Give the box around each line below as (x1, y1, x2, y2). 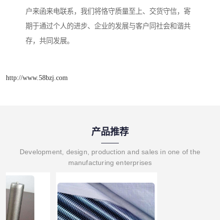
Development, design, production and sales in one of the (19, 147, 200, 156)
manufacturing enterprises (68, 158, 152, 166)
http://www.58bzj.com (6, 73, 68, 82)
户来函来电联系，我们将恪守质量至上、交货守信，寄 (26, 7, 191, 16)
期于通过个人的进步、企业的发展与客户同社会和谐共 (26, 22, 191, 30)
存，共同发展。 (26, 37, 74, 45)
